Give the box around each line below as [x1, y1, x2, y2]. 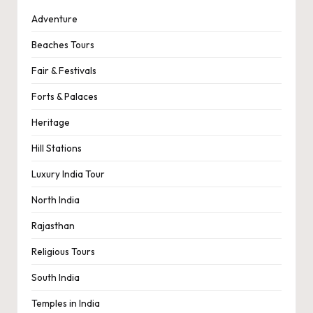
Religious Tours [31, 245, 95, 258]
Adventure [31, 12, 78, 25]
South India [31, 270, 80, 284]
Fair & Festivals [31, 64, 96, 77]
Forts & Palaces [31, 89, 98, 103]
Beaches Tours [31, 38, 94, 51]
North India [31, 193, 80, 206]
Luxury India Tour [31, 167, 105, 180]
